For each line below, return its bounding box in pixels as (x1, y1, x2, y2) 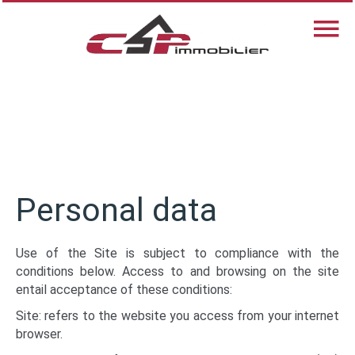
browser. (16, 326, 63, 342)
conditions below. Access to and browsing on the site (16, 264, 339, 279)
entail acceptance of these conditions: (16, 282, 232, 297)
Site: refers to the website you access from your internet (16, 308, 339, 323)
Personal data (16, 191, 217, 229)
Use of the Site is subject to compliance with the (16, 246, 339, 261)
